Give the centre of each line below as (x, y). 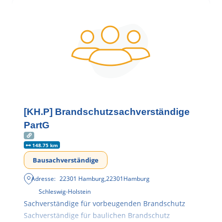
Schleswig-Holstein (65, 191)
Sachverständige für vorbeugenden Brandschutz (105, 203)
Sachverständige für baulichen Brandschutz (97, 215)
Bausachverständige (66, 160)
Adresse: (44, 178)
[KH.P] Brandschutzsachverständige (107, 111)
